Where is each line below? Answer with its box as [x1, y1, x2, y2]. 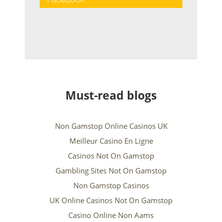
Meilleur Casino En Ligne [69, 136, 153, 146]
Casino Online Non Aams [68, 210, 154, 221]
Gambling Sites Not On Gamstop [55, 166, 166, 176]
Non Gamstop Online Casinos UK [55, 121, 167, 131]
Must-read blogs [65, 87, 157, 103]
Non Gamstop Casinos [73, 180, 149, 191]
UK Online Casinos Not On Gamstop [50, 195, 172, 206]
